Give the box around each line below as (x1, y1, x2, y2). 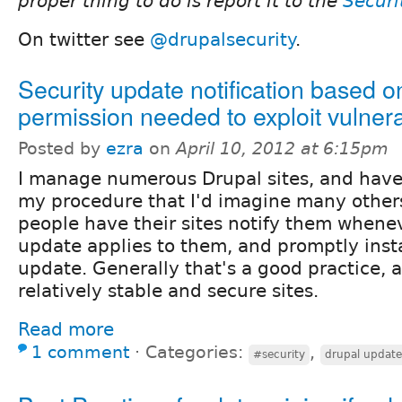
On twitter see (18, 28, 150, 50)
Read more (18, 318, 114, 340)
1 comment (31, 342, 129, 362)
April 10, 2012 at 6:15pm (176, 138, 389, 158)
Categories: (145, 342, 249, 362)
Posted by (18, 138, 106, 158)
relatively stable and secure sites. (18, 279, 319, 301)
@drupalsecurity (150, 28, 295, 50)
